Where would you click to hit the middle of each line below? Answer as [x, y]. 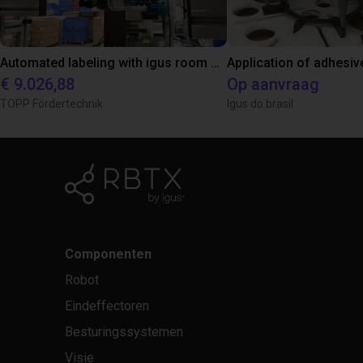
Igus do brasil [260, 103]
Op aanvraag [273, 84]
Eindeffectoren [107, 305]
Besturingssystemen [124, 331]
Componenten [108, 254]
